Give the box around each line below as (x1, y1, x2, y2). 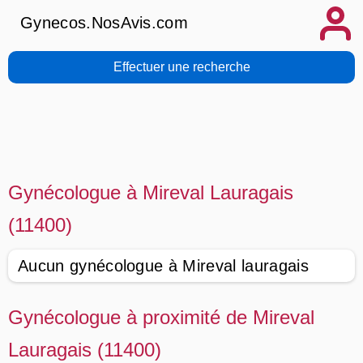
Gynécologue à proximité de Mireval (8, 306, 314, 328)
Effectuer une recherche (113, 60, 250, 74)
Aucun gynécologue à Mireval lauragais (18, 257, 309, 275)
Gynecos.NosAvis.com (20, 14, 189, 32)
